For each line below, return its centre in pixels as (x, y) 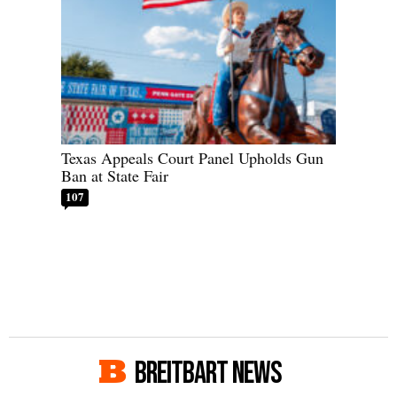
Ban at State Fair (115, 175)
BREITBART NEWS (208, 373)
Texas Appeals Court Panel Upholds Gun (192, 157)
